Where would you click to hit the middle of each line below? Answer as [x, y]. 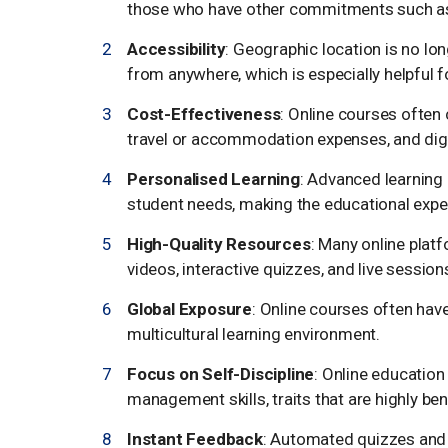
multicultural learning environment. [254, 333]
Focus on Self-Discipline [221, 373]
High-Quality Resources [219, 243]
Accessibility [176, 48]
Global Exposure [189, 308]
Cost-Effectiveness [204, 113]
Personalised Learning [213, 178]
